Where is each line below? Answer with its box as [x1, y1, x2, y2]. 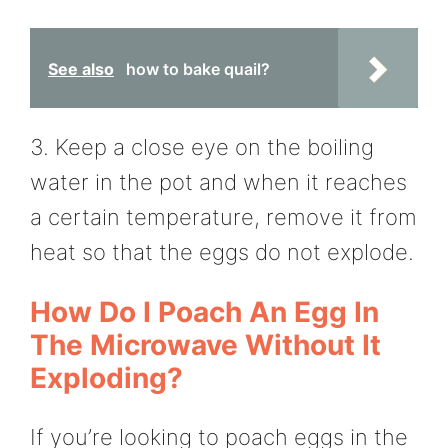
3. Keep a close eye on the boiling [30, 133, 374, 160]
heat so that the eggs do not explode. [30, 238, 414, 265]
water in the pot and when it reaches [30, 168, 407, 195]
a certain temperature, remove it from [30, 203, 417, 230]
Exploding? [30, 361, 183, 396]
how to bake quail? [126, 58, 270, 79]
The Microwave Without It [30, 328, 381, 363]
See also [48, 58, 114, 79]
